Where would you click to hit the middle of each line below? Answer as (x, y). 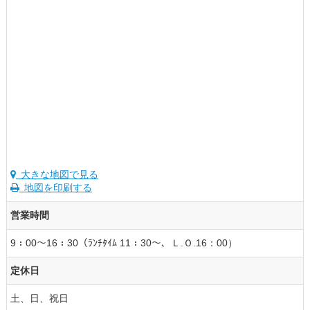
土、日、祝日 (39, 298)
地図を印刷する (55, 187)
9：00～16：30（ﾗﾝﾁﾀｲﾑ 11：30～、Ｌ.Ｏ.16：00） (124, 243)
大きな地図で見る (57, 174)
